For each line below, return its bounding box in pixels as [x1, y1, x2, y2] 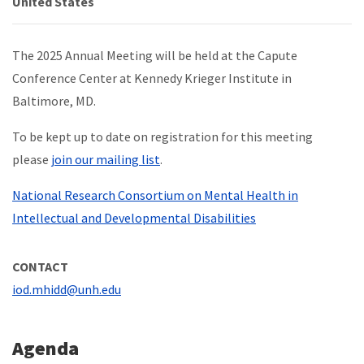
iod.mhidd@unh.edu [12, 280, 121, 297]
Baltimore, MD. [12, 92, 96, 109]
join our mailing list [51, 150, 160, 167]
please [12, 150, 51, 167]
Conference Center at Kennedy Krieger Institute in [12, 69, 292, 86]
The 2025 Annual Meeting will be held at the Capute [12, 46, 297, 63]
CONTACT [12, 258, 68, 275]
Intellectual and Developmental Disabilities [12, 209, 256, 226]
